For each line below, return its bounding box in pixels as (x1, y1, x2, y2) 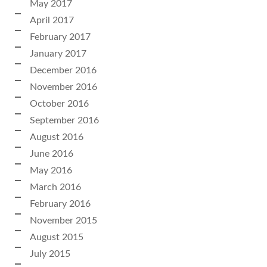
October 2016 (30, 98, 89, 108)
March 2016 (30, 182, 81, 192)
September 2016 (30, 115, 99, 125)
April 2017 (30, 15, 74, 25)
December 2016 (30, 65, 97, 75)
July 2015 (30, 249, 70, 259)
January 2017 (30, 48, 86, 58)
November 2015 (30, 215, 97, 225)
